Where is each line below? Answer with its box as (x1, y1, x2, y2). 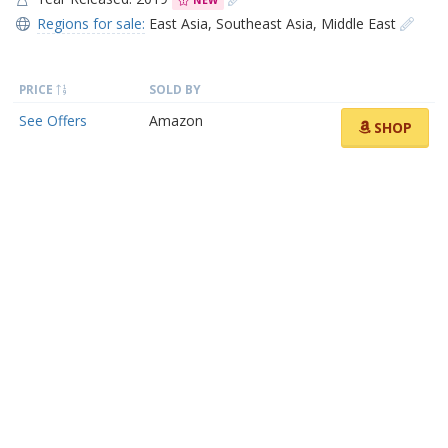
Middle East (320, 14, 396, 33)
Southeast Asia (215, 14, 313, 33)
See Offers (19, 111, 87, 130)
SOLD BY (149, 81, 201, 97)
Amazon (149, 111, 203, 130)
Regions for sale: (36, 14, 145, 33)
